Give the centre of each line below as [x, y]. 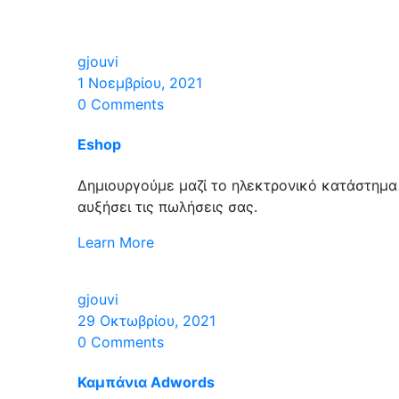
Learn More [116, 242]
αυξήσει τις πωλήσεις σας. [167, 206]
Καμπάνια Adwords [146, 382]
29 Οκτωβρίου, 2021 [147, 320]
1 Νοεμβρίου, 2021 [140, 83]
